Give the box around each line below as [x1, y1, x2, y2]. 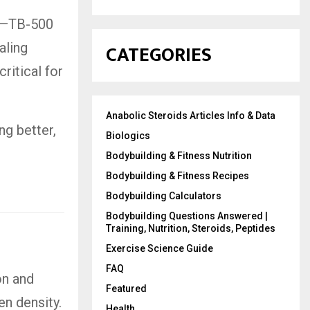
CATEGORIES [106, 38, 212, 71]
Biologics [106, 129, 150, 141]
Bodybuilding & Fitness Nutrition [106, 149, 252, 161]
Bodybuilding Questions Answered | [106, 210, 268, 221]
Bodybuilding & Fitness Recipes [106, 170, 249, 181]
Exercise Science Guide [106, 242, 213, 254]
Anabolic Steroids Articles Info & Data [106, 109, 275, 121]
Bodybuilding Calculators [106, 190, 221, 201]
